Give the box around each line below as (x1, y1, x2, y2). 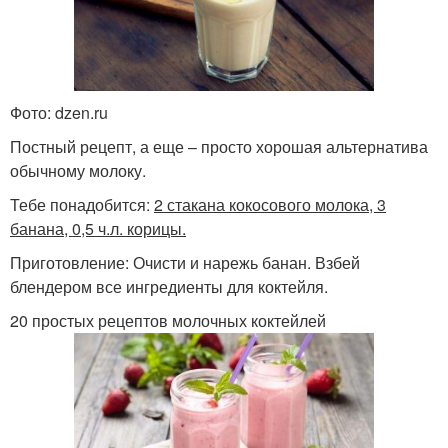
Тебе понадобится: (10, 192, 154, 216)
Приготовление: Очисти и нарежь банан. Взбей (10, 250, 360, 274)
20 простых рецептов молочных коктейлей (10, 308, 326, 332)
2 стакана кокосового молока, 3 (154, 192, 386, 216)
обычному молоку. (10, 158, 146, 182)
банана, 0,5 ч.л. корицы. (10, 216, 186, 240)
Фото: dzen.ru (10, 100, 108, 124)
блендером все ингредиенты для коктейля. (10, 274, 328, 298)
